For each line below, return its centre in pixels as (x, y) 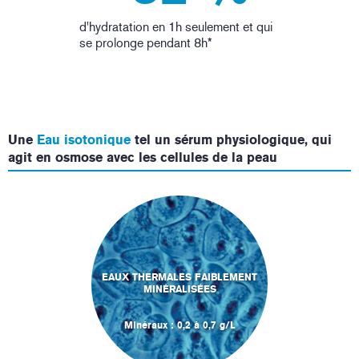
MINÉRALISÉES (179, 290)
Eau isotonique (84, 140)
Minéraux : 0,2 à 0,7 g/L (179, 326)
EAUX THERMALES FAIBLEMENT (179, 278)
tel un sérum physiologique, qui (231, 140)
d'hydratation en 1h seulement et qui (176, 27)
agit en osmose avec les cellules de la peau (143, 158)
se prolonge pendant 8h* (146, 43)
